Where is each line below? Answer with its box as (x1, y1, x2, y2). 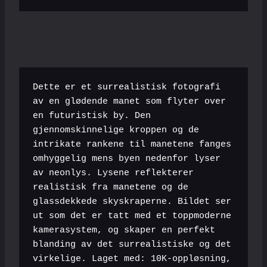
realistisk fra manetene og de (32, 182, 188, 193)
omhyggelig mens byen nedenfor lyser (32, 154, 221, 164)
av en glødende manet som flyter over (32, 97, 226, 107)
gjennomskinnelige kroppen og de (32, 125, 199, 136)
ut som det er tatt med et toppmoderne (32, 211, 231, 222)
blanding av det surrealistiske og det (32, 240, 231, 250)
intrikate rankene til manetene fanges (32, 139, 231, 150)
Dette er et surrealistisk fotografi (32, 82, 221, 93)
